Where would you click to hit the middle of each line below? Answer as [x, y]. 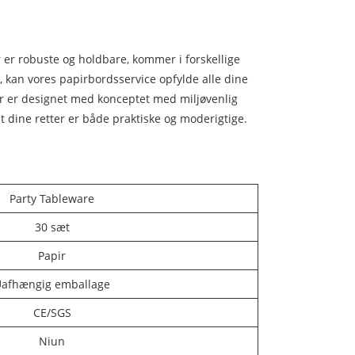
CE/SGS [52, 312]
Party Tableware [52, 198]
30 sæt [52, 227]
